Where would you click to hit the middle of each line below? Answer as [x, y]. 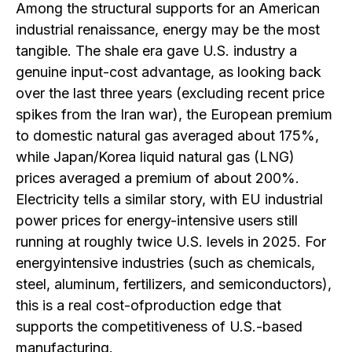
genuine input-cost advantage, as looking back [169, 71]
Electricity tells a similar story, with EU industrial [169, 199]
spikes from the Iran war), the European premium [174, 114]
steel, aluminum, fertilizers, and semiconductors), [174, 284]
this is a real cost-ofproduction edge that [148, 305]
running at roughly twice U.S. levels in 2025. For [171, 241]
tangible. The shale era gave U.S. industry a [156, 50]
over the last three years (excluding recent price [170, 93]
